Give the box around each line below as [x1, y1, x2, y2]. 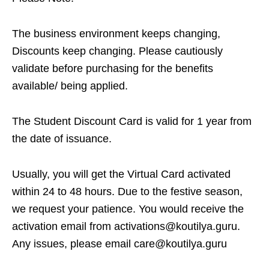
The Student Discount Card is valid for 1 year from [12, 115, 252, 127]
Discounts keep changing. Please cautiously [12, 45, 223, 57]
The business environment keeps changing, [12, 28, 220, 40]
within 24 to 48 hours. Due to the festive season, [12, 186, 243, 198]
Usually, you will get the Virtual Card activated [12, 168, 231, 180]
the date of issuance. [12, 133, 112, 145]
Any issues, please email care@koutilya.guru [12, 238, 227, 250]
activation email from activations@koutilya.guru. [12, 220, 240, 232]
